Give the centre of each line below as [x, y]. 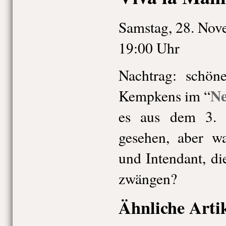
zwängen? [148, 178]
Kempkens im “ [164, 96]
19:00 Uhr [149, 48]
